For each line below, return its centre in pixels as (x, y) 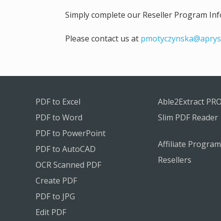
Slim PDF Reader (188, 117)
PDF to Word (59, 117)
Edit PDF (51, 212)
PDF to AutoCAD (66, 149)
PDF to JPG (55, 196)
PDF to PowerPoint (71, 133)
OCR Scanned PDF (68, 165)
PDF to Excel (58, 102)
